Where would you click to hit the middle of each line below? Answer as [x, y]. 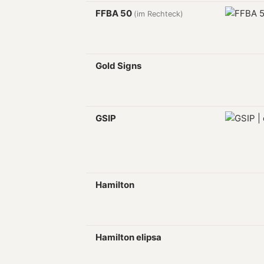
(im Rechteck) [159, 14]
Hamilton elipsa [128, 237]
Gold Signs [118, 66]
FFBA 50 [115, 13]
